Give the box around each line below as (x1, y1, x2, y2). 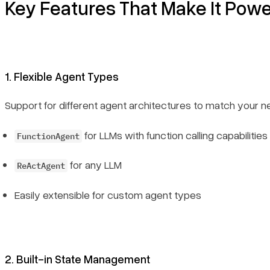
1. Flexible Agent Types (5, 69, 119, 83)
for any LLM (67, 158, 122, 172)
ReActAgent (17, 160, 65, 172)
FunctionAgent (17, 130, 80, 142)
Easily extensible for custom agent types (14, 187, 201, 201)
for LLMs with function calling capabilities (82, 128, 268, 142)
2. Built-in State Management (5, 251, 150, 266)
